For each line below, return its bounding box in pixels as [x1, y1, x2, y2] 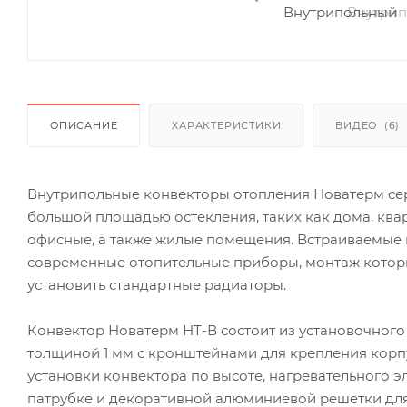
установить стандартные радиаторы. [27, 275, 286, 293]
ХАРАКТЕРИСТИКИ [172, 118, 282, 132]
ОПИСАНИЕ [50, 118, 118, 132]
